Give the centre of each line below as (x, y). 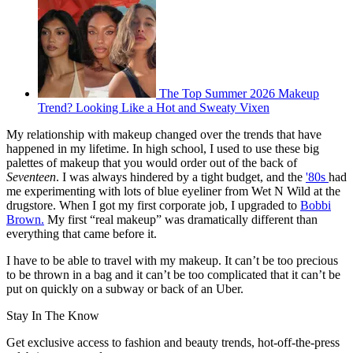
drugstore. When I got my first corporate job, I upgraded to (153, 205)
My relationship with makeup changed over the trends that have (164, 134)
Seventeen (31, 176)
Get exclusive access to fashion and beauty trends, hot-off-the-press (173, 342)
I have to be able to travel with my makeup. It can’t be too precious (172, 260)
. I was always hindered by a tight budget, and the (181, 176)
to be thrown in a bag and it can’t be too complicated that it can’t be (173, 274)
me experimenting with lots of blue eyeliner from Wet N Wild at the (173, 191)
